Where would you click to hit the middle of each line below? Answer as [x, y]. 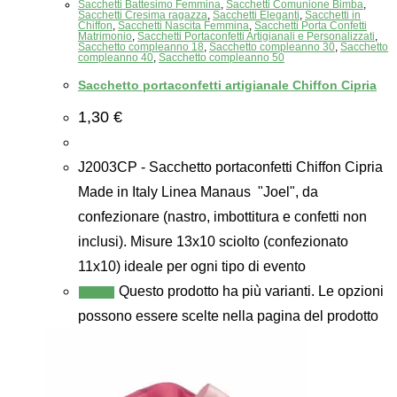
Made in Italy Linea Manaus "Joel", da [198, 192]
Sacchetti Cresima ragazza [143, 15]
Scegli [97, 293]
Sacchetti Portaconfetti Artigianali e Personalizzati [256, 36]
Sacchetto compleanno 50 [222, 57]
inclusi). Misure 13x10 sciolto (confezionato [213, 242]
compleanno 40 [116, 57]
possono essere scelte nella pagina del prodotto [228, 316]
